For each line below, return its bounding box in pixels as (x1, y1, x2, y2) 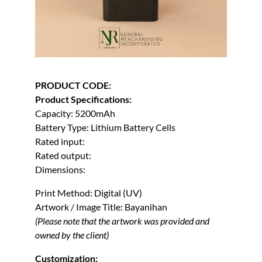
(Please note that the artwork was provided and (35, 215, 209, 227)
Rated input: (35, 136, 85, 147)
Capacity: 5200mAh (35, 108, 115, 119)
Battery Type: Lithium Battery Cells (35, 122, 175, 133)
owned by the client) (35, 229, 109, 241)
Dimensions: (35, 164, 85, 175)
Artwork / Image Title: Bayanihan (35, 201, 167, 213)
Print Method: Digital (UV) (35, 187, 142, 199)
